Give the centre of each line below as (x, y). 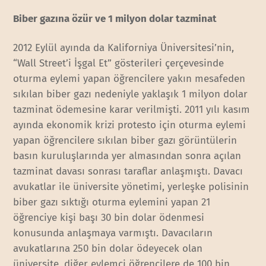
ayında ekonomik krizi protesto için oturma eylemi (130, 125)
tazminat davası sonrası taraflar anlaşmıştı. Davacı (128, 171)
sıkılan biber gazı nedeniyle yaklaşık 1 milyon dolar (131, 94)
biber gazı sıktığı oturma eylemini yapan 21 (112, 202)
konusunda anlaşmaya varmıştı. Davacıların (113, 233)
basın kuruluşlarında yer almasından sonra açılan (127, 156)
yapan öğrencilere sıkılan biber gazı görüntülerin (125, 140)
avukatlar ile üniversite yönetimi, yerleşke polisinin (131, 186)
